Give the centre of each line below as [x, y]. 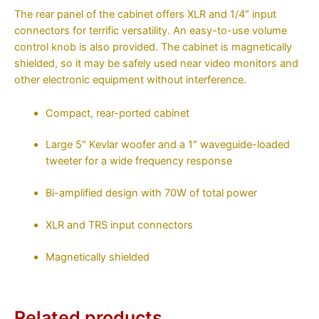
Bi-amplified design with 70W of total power [151, 193]
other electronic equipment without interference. [130, 80]
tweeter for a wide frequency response [138, 161]
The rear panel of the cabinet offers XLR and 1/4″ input [145, 15]
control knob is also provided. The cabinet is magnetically [153, 47]
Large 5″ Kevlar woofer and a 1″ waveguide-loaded [167, 145]
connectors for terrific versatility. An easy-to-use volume [151, 31]
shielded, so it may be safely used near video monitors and [156, 64]
